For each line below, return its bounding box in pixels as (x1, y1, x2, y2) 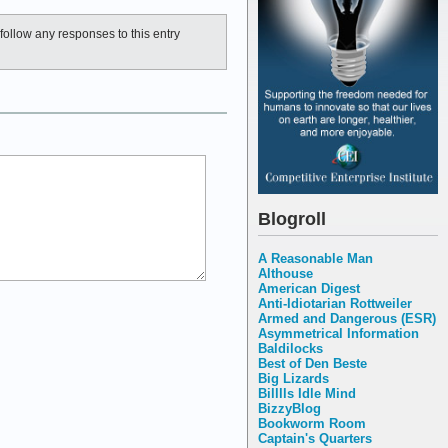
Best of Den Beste (258, 355, 367, 371)
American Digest (258, 280, 360, 296)
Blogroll (258, 208, 326, 229)
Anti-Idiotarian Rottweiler (258, 295, 412, 311)
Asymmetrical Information (258, 325, 419, 341)
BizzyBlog (258, 400, 321, 416)
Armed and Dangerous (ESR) (258, 310, 436, 326)
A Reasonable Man (258, 250, 373, 266)
